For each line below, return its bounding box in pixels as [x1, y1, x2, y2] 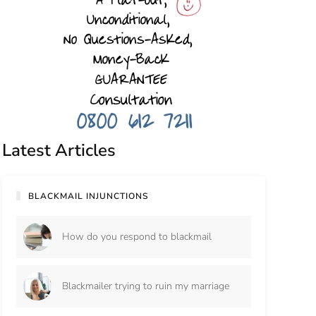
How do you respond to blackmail [61, 230, 212, 244]
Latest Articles [1, 138, 116, 162]
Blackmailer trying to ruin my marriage [61, 279, 229, 293]
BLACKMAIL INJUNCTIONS [28, 190, 149, 202]
